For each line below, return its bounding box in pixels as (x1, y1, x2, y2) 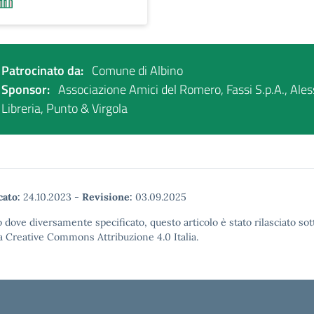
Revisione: (82, 191, 132, 203)
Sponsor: (1, 80, 50, 99)
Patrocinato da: (1, 61, 83, 80)
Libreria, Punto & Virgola (1, 99, 128, 118)
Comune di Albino (89, 61, 183, 80)
